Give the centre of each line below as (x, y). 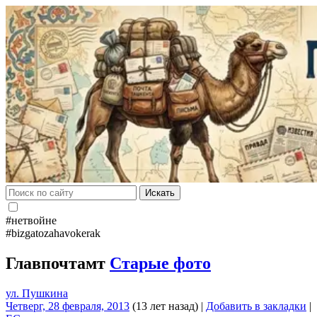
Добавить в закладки (256, 306)
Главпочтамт (58, 263)
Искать (160, 193)
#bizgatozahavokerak (53, 233)
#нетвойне (31, 220)
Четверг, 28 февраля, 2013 (68, 306)
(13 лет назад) (164, 306)
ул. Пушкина (37, 293)
